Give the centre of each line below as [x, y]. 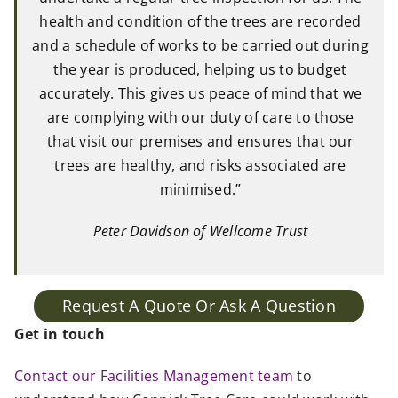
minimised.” [200, 190]
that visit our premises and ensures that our [200, 142]
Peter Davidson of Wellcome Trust [200, 231]
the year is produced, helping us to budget [200, 70]
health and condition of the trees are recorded [200, 22]
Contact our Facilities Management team [154, 376]
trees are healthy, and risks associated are [200, 166]
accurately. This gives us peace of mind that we [200, 94]
